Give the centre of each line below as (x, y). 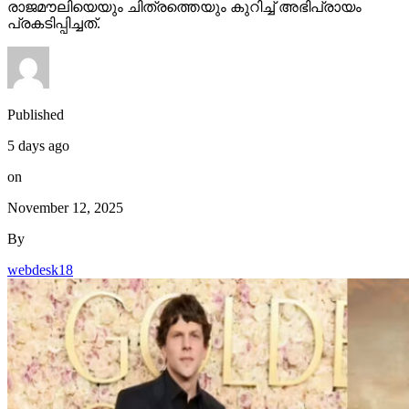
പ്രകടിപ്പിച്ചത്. (54, 24)
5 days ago (38, 146)
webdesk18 (40, 270)
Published (36, 115)
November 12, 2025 (65, 208)
